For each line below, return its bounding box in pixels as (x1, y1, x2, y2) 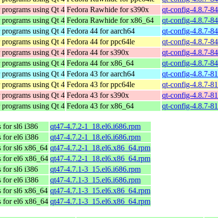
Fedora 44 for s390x (67, 48, 129, 56)
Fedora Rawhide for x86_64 (67, 16, 154, 24)
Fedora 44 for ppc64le (67, 37, 135, 46)
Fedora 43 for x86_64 (67, 101, 134, 110)
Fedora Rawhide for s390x (67, 5, 149, 14)
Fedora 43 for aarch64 (67, 69, 135, 78)
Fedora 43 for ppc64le (67, 80, 135, 89)
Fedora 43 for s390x (67, 91, 129, 99)
